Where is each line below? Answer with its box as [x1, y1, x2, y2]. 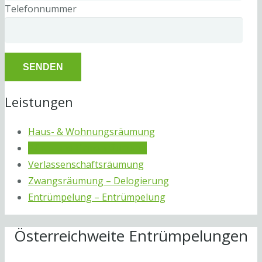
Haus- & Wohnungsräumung [28, 125, 155, 138]
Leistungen [5, 92, 73, 111]
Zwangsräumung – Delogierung [28, 174, 169, 187]
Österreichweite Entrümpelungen [14, 225, 248, 247]
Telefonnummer [5, 2, 77, 16]
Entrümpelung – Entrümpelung [28, 190, 166, 204]
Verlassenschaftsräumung [28, 157, 144, 171]
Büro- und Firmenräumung [28, 141, 147, 154]
